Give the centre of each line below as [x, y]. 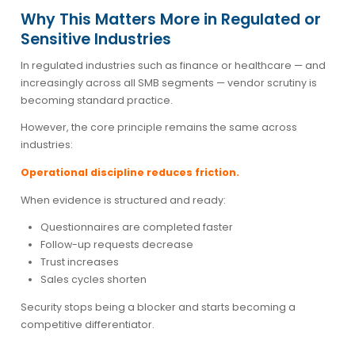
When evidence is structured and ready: [123, 200]
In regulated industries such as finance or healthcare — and [173, 65]
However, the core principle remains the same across [158, 128]
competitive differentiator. [87, 324]
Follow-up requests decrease [116, 244]
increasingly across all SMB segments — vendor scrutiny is [168, 82]
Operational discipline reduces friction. [130, 172]
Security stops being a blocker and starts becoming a [158, 307]
